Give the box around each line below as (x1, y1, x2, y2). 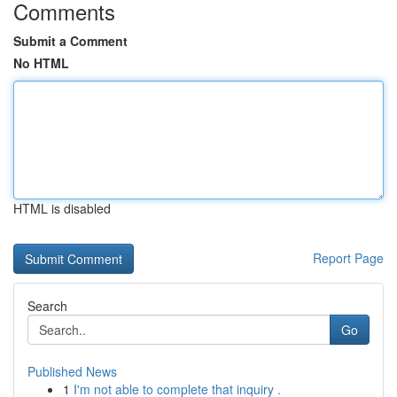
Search (27, 297, 67, 315)
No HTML (13, 54, 69, 72)
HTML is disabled (13, 199, 111, 217)
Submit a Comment (13, 32, 128, 50)
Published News (27, 362, 117, 380)
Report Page (313, 249, 384, 267)
